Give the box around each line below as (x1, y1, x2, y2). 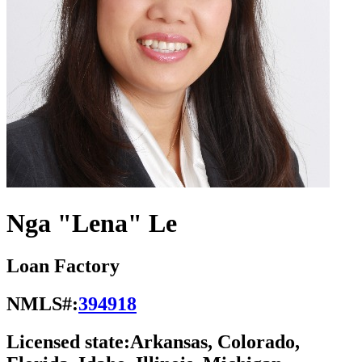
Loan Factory (6, 255, 120, 277)
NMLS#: (6, 293, 78, 315)
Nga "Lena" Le (6, 208, 177, 238)
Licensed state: (6, 331, 130, 353)
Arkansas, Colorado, (130, 331, 300, 353)
